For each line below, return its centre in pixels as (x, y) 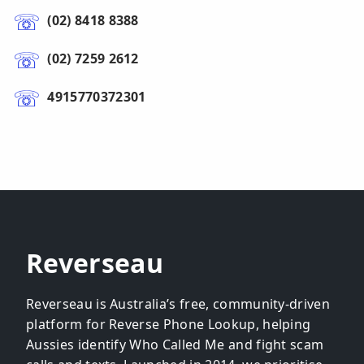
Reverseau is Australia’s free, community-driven (178, 303)
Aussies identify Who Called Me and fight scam (175, 344)
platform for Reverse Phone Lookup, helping (169, 324)
